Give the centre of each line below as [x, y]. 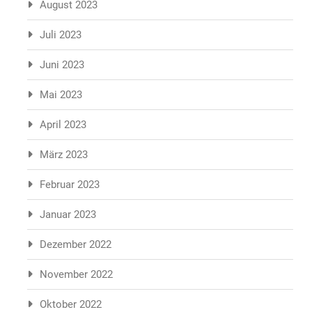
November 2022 [76, 274]
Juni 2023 [62, 65]
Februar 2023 [70, 185]
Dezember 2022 [76, 244]
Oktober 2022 [71, 304]
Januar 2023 [68, 214]
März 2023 [64, 155]
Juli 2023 [61, 35]
